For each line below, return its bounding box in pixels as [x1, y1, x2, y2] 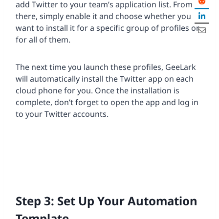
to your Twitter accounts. [16, 108, 109, 119]
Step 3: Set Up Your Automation [16, 192, 197, 209]
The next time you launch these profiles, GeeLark [16, 61, 196, 72]
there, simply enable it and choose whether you [16, 10, 191, 22]
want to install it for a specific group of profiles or [16, 22, 199, 33]
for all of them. [16, 34, 70, 45]
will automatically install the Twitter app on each [16, 73, 194, 84]
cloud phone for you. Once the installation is [16, 85, 179, 96]
